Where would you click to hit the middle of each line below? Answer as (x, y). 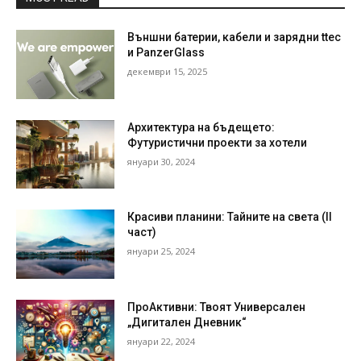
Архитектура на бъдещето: (201, 127)
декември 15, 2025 (168, 71)
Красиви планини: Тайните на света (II (230, 217)
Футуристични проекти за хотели (218, 142)
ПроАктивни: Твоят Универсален (217, 307)
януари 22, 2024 (162, 342)
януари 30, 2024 (162, 161)
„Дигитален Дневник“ (187, 323)
